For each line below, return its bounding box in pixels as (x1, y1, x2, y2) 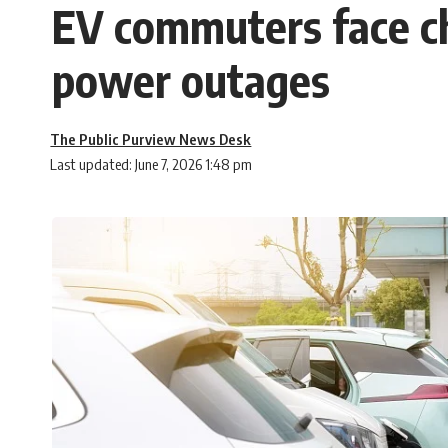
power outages (52, 52, 330, 109)
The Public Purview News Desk (50, 130, 252, 149)
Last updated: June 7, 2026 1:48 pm (50, 155, 253, 174)
